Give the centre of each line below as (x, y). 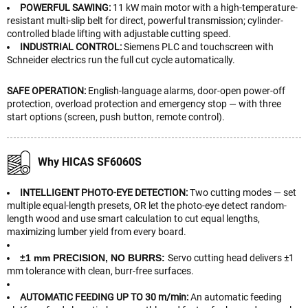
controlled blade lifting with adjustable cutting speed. (119, 33)
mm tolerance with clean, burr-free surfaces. (100, 271)
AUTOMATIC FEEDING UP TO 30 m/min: (105, 297)
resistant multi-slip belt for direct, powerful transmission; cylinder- (145, 20)
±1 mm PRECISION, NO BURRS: (94, 257)
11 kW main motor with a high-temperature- (205, 7)
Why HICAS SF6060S (90, 162)
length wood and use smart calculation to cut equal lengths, (133, 218)
